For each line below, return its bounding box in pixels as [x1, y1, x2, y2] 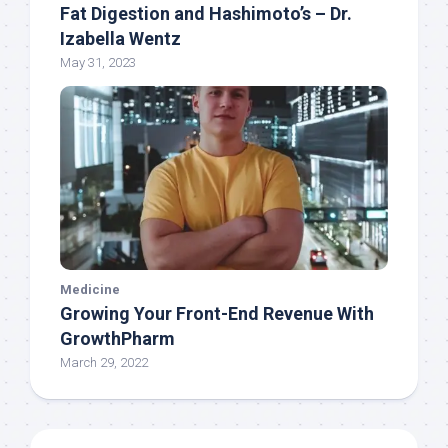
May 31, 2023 [60, 55, 136, 71]
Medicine [60, 282, 120, 298]
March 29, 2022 [60, 355, 148, 371]
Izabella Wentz [60, 28, 181, 50]
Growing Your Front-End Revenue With [60, 303, 374, 325]
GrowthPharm [60, 328, 175, 350]
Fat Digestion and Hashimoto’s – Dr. [60, 3, 352, 25]
